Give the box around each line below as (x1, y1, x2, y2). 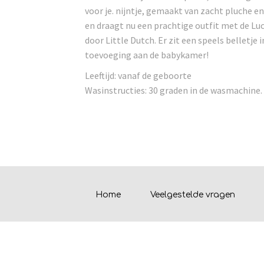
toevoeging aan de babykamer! (85, 49, 209, 61)
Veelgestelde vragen (150, 190, 236, 199)
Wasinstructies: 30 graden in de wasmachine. (85, 84, 263, 96)
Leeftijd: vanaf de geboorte (85, 70, 192, 81)
